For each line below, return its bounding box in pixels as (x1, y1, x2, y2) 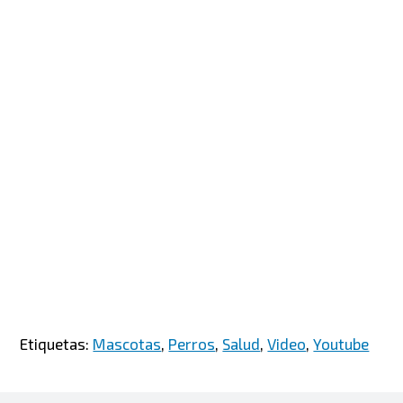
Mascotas (93, 334, 162, 353)
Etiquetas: (20, 334, 94, 353)
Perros (168, 334, 216, 353)
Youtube (313, 334, 370, 353)
